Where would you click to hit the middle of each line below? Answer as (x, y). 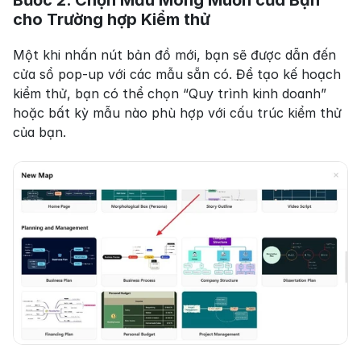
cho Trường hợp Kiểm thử (112, 20)
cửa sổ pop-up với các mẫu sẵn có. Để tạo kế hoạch (177, 75)
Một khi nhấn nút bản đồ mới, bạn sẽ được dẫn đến (174, 55)
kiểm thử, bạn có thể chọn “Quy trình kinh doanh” (170, 94)
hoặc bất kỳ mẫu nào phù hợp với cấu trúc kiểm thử (177, 113)
